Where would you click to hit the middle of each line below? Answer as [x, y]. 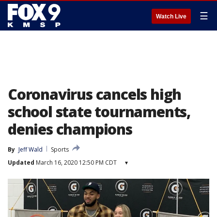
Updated [21, 163]
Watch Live [171, 16]
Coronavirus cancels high [95, 94]
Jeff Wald [31, 149]
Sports [60, 149]
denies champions [70, 129]
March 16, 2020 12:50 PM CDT [76, 163]
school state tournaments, [99, 112]
